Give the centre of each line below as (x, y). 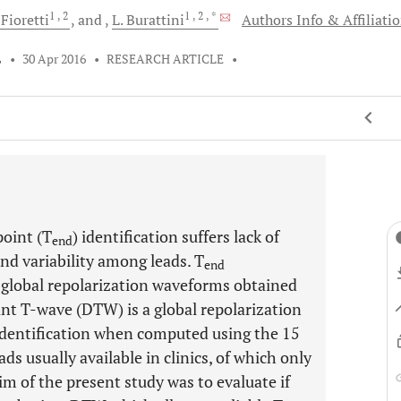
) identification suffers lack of (176, 236)
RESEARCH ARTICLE (166, 59)
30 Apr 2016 (55, 59)
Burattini (155, 20)
